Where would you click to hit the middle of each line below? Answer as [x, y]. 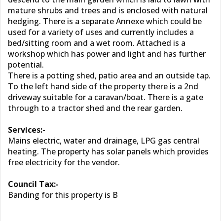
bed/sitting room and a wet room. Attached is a [97, 43]
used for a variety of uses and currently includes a [101, 32]
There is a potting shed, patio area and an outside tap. [109, 75]
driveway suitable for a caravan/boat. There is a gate [106, 97]
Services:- [27, 130]
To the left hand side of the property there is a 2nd [103, 86]
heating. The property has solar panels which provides [108, 151]
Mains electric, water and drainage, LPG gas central [104, 141]
